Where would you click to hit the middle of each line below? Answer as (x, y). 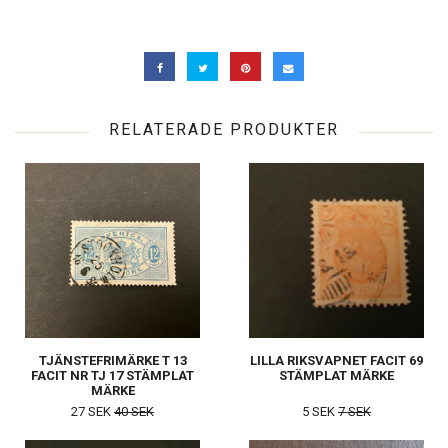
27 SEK (92, 412)
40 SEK (134, 412)
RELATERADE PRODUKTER (224, 130)
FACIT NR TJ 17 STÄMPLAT (112, 376)
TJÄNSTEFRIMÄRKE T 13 (112, 361)
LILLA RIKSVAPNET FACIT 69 (336, 361)
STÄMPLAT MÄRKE (336, 376)
